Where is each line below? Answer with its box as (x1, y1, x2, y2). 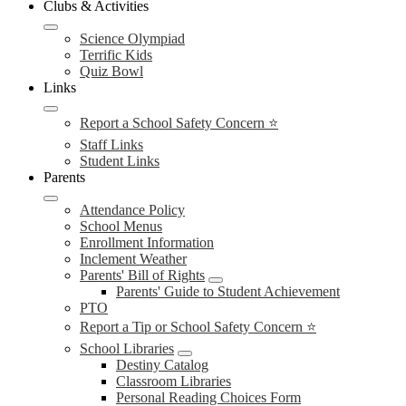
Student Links (80, 153, 159, 169)
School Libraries (80, 341, 174, 356)
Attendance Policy (80, 202, 185, 217)
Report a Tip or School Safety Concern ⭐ (80, 319, 316, 334)
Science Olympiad (80, 31, 185, 46)
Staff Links (80, 137, 143, 152)
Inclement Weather (80, 251, 187, 266)
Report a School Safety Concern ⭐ (80, 115, 278, 130)
